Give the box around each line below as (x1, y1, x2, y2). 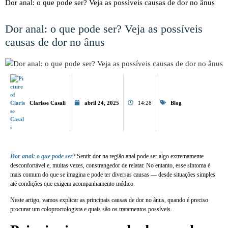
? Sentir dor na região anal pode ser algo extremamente (73, 152, 204, 160)
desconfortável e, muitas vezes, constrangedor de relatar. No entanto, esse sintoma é (10, 161, 210, 169)
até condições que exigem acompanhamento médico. (10, 180, 135, 187)
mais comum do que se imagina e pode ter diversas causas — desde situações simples (10, 170, 215, 178)
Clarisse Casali (30, 99, 66, 106)
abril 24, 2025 (84, 99, 119, 106)
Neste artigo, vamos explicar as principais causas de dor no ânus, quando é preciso (10, 196, 208, 204)
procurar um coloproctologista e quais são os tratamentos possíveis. (10, 206, 172, 213)
